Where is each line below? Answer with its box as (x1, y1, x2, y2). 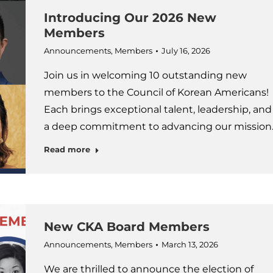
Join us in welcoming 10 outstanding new (43, 69, 247, 81)
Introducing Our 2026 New (43, 10, 216, 25)
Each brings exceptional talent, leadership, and (43, 104, 272, 115)
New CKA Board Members (43, 219, 210, 234)
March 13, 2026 (161, 239, 218, 249)
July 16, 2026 (161, 46, 210, 55)
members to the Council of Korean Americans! (43, 87, 269, 98)
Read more (43, 144, 90, 154)
